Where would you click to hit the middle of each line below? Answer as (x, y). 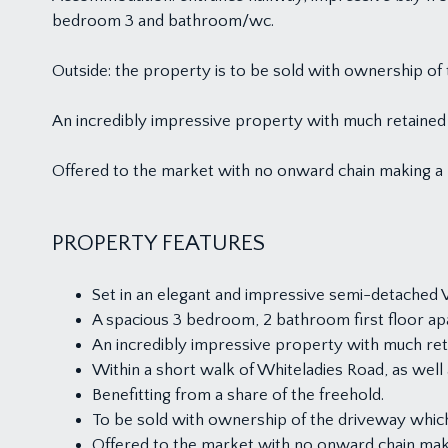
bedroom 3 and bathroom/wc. (163, 21)
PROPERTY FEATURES (158, 243)
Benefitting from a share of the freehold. (238, 395)
